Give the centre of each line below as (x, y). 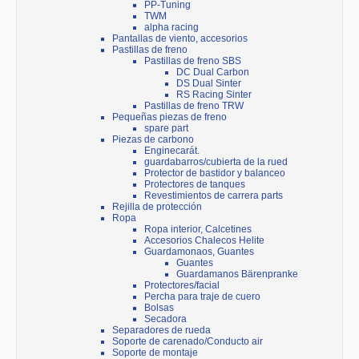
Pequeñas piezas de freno (169, 117)
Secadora (165, 319)
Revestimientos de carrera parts (214, 196)
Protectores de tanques (195, 185)
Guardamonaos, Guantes (199, 252)
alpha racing (171, 28)
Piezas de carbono (153, 140)
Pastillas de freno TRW (194, 106)
